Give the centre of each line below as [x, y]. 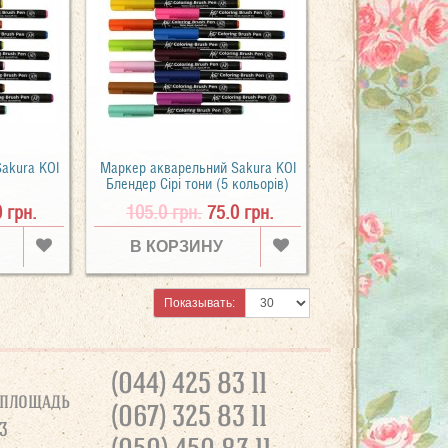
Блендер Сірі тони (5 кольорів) [198, 183]
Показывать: [200, 303]
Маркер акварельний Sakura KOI [197, 167]
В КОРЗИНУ [177, 246]
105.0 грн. [164, 212]
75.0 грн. [241, 212]
